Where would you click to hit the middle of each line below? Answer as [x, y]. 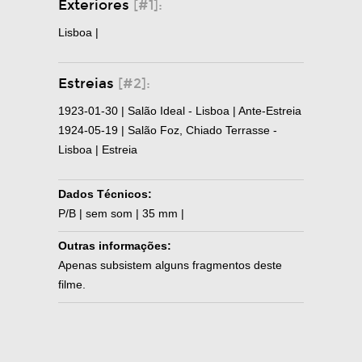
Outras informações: [115, 245]
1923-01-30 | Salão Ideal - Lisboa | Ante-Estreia [180, 110]
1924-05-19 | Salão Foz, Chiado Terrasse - [168, 130]
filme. [72, 284]
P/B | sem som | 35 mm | [121, 213]
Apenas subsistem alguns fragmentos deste [170, 265]
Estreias [88, 83]
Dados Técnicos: [105, 194]
